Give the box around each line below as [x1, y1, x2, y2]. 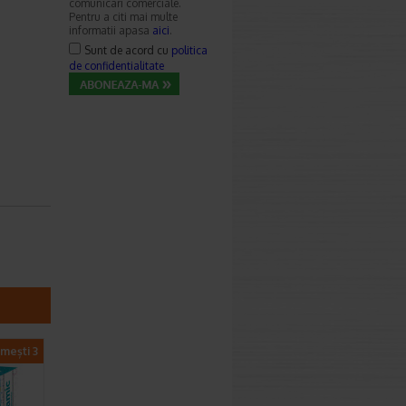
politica [171, 43, 208, 57]
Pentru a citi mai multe [69, 10, 178, 24]
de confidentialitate [69, 59, 164, 72]
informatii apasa [69, 24, 152, 37]
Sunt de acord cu [84, 43, 171, 57]
